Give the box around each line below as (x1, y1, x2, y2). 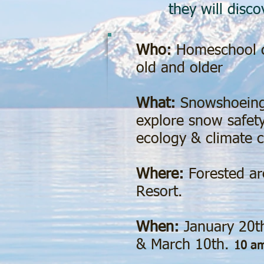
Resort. (136, 185, 187, 200)
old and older (136, 61, 223, 76)
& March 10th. (136, 238, 234, 253)
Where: (136, 167, 184, 182)
